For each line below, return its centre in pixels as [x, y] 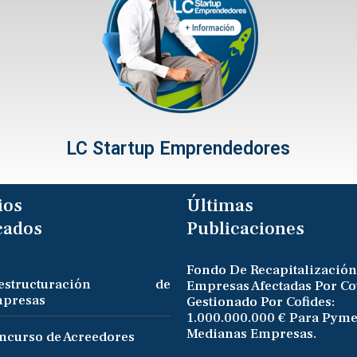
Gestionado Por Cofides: [261, 302]
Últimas [220, 205]
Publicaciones [245, 228]
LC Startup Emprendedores [178, 149]
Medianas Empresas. [251, 333]
